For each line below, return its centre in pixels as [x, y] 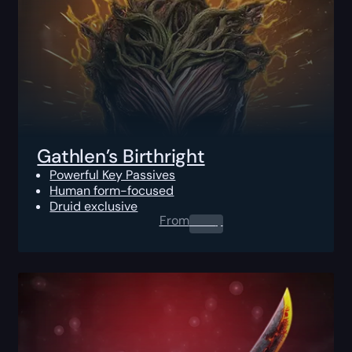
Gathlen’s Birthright [121, 156]
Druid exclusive [94, 206]
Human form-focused [112, 190]
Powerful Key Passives [113, 174]
